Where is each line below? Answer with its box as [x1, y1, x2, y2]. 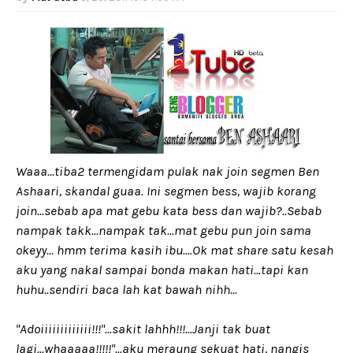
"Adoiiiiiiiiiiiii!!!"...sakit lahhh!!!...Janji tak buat [16, 321, 270, 336]
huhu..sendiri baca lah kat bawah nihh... [16, 281, 237, 297]
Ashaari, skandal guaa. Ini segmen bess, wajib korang [16, 183, 316, 199]
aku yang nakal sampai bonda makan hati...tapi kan [16, 262, 308, 277]
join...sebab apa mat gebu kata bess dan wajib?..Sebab [16, 203, 321, 218]
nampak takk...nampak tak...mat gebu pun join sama [16, 222, 311, 238]
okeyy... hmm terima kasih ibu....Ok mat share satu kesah [16, 242, 333, 258]
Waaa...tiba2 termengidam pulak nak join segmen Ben [16, 163, 319, 179]
